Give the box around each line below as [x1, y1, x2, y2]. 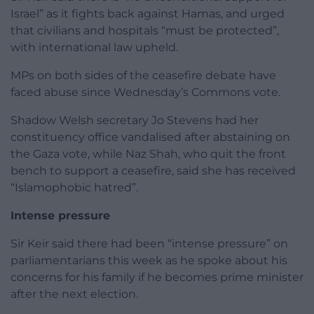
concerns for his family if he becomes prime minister [11, 270, 303, 284]
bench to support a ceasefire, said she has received [11, 163, 296, 177]
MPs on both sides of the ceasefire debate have [11, 68, 276, 82]
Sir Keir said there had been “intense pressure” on [11, 236, 288, 250]
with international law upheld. [11, 40, 178, 54]
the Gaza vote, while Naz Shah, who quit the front [11, 146, 286, 161]
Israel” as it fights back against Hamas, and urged [11, 6, 285, 20]
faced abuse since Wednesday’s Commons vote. [11, 85, 280, 99]
